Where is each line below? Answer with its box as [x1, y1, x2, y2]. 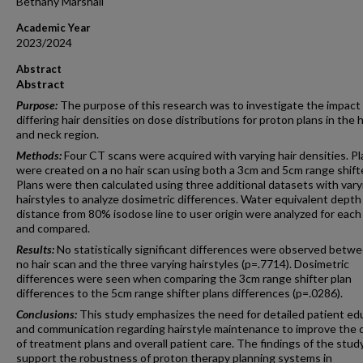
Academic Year [16, 21, 91, 34]
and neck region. [16, 127, 99, 141]
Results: [16, 242, 57, 256]
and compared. [16, 221, 90, 235]
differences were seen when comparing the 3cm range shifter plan [16, 271, 352, 285]
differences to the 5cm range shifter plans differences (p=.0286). [16, 286, 343, 300]
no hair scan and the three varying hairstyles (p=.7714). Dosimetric [16, 257, 349, 271]
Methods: [16, 148, 64, 162]
